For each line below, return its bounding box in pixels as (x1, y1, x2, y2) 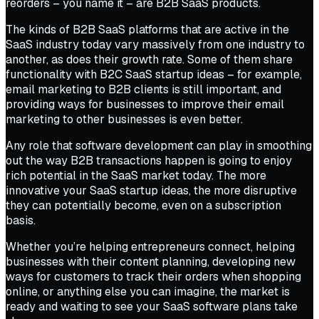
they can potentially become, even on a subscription (6, 197, 281, 213)
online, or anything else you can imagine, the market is (6, 283, 290, 299)
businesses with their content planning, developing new (6, 253, 296, 269)
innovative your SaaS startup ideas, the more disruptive (6, 182, 297, 198)
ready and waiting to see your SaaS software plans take (6, 298, 298, 314)
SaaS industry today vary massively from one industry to (6, 36, 305, 52)
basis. (6, 212, 36, 228)
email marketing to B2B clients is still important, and (6, 81, 281, 97)
